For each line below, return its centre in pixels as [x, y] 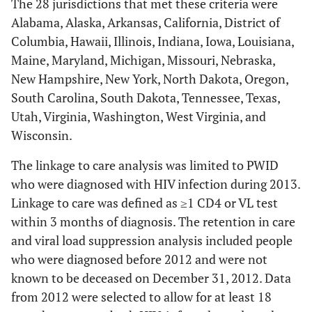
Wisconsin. [42, 135]
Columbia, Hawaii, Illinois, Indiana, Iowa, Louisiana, [153, 41]
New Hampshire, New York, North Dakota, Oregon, [150, 79]
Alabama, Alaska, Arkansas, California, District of [146, 22]
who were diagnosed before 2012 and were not [139, 259]
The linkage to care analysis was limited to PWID [145, 165]
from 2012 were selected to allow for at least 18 [141, 297]
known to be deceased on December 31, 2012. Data [151, 278]
